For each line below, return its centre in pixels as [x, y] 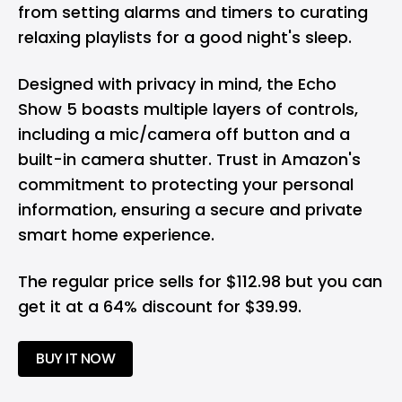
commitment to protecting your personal [186, 185]
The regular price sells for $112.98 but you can [200, 282]
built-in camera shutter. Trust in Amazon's [189, 160]
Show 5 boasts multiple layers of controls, [188, 109]
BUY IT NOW [76, 359]
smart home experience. [116, 235]
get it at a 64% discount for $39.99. [160, 307]
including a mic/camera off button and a [184, 135]
